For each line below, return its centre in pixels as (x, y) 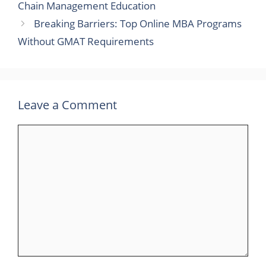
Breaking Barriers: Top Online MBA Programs (138, 23)
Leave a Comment (67, 105)
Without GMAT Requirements (86, 41)
